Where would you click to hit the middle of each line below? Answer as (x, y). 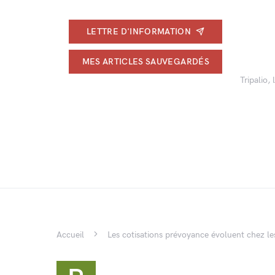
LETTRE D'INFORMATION (139, 31)
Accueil (70, 235)
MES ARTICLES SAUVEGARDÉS (145, 61)
